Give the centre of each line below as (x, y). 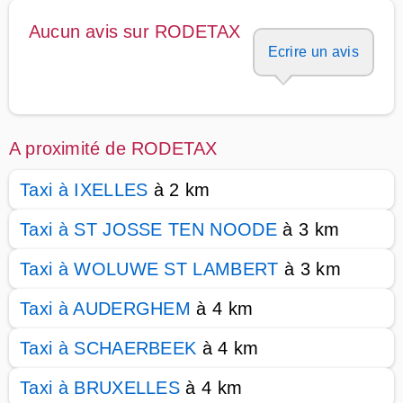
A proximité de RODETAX (113, 148)
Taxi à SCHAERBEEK (108, 348)
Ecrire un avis (313, 52)
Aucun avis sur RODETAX (135, 31)
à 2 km (179, 190)
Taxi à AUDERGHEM (106, 309)
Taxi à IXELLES (84, 190)
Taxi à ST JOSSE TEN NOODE (149, 229)
